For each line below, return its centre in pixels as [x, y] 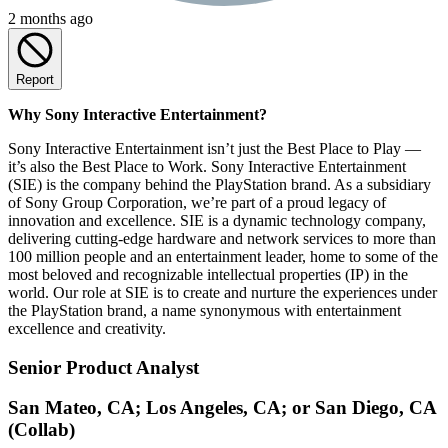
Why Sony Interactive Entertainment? [137, 114]
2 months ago [50, 18]
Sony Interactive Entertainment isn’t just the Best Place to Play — [214, 148]
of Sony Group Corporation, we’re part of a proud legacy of [197, 202]
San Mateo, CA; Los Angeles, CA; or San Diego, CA [222, 408]
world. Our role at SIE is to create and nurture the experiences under [222, 292]
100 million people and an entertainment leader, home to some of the [223, 256]
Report [35, 79]
